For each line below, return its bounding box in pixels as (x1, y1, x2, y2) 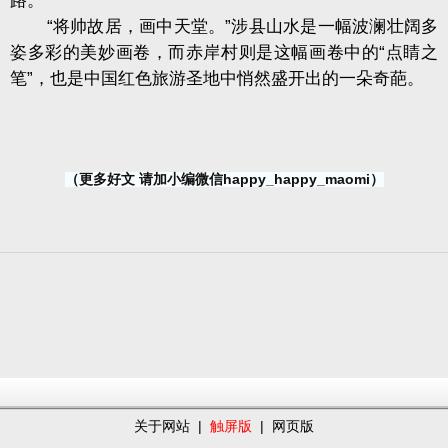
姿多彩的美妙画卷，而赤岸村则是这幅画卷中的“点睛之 (10, 43, 438, 63)
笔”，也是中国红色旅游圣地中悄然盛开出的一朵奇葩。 (10, 69, 424, 89)
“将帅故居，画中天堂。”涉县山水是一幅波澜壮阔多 (10, 17, 438, 37)
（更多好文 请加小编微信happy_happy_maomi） (64, 171, 384, 188)
